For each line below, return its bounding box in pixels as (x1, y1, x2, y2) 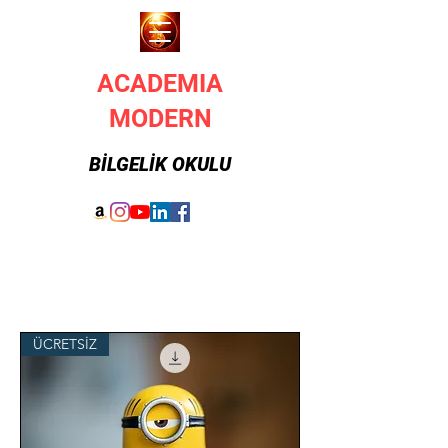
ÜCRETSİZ (33, 335, 97, 353)
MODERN (108, 104, 212, 133)
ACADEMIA (97, 69, 223, 98)
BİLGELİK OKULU (89, 153, 231, 176)
